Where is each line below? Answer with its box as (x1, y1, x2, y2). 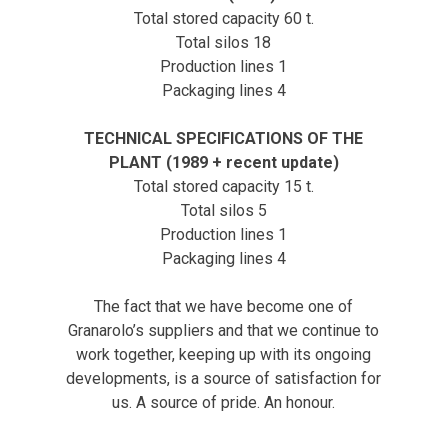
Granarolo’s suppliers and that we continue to (68, 321, 380, 341)
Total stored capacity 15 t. (133, 177, 314, 197)
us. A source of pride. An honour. (112, 393, 336, 413)
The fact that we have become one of (94, 297, 354, 317)
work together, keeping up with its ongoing (76, 345, 372, 365)
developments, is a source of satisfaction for (66, 369, 382, 389)
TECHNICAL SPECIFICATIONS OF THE (84, 129, 364, 149)
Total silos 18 (176, 33, 272, 53)
